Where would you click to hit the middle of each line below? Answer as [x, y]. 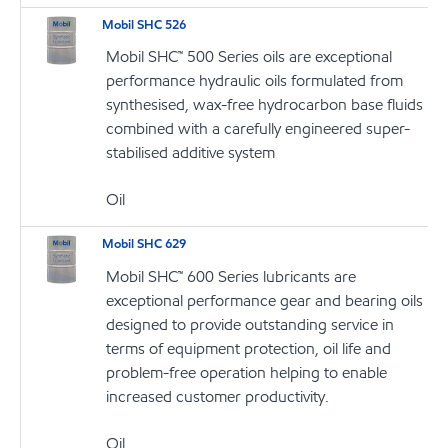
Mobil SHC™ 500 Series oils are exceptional [249, 57]
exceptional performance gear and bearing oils [265, 300]
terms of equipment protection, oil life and [249, 348]
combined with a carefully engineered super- [258, 129]
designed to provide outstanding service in [250, 324]
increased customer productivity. [218, 396]
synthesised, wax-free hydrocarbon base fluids [265, 105]
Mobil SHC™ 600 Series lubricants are [231, 276]
